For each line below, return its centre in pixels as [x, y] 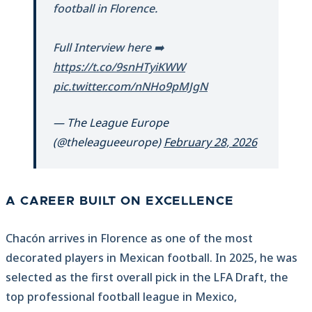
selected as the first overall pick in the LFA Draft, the [147, 278]
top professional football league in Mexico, [121, 297]
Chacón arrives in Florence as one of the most [129, 239]
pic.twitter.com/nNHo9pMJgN [130, 87]
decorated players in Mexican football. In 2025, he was [151, 258]
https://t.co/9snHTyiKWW [119, 67]
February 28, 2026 [210, 142]
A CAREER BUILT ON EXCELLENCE [120, 202]
